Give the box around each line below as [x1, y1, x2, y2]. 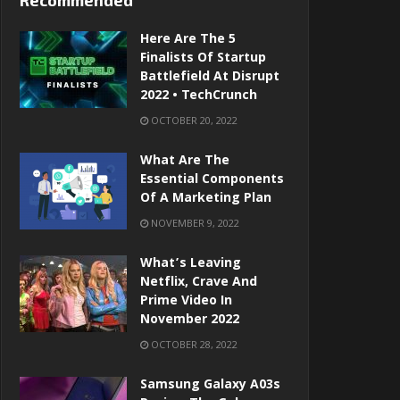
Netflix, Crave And [140, 272, 257, 295]
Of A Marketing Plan [140, 188, 271, 211]
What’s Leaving [140, 254, 241, 276]
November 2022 [140, 310, 239, 332]
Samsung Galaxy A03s [140, 375, 280, 397]
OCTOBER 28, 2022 [148, 337, 237, 352]
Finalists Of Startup [140, 48, 266, 71]
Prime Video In [140, 291, 232, 313]
